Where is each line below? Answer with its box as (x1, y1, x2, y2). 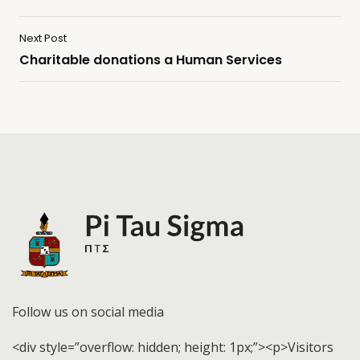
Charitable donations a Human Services (19, 50, 282, 69)
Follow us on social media (12, 302, 164, 321)
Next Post (19, 30, 67, 46)
